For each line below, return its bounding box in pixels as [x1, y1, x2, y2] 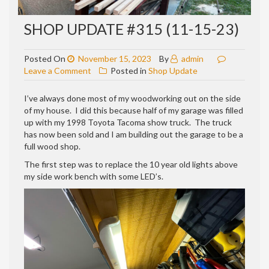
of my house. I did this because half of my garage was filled [24, 104, 243, 115]
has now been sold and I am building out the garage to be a [24, 128, 243, 139]
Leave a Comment [24, 65, 91, 76]
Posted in [109, 65, 148, 76]
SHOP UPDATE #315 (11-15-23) [24, 19, 239, 38]
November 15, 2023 [78, 53, 151, 64]
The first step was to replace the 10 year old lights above [24, 159, 238, 169]
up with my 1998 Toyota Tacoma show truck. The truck [24, 116, 232, 127]
